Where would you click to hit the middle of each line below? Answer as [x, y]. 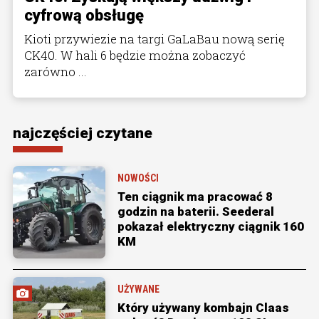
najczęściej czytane [83, 134]
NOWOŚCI [138, 178]
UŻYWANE [138, 289]
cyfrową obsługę [84, 16]
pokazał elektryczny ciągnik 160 [211, 227]
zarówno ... [56, 72]
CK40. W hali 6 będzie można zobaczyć [135, 56]
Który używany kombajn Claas [203, 308]
